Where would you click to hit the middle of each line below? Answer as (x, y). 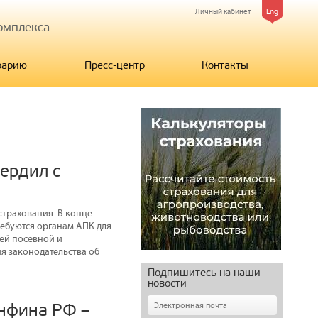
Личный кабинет (223, 12)
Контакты (225, 65)
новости (167, 283)
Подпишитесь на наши (204, 273)
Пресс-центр (114, 65)
